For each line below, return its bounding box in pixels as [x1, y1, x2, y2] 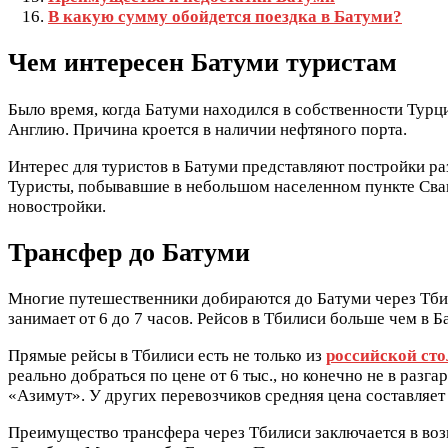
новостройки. [8, 196, 106, 216]
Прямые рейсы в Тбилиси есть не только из [8, 345, 326, 365]
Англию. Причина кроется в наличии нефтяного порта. [8, 119, 407, 139]
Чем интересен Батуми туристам [8, 48, 397, 78]
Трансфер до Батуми [8, 237, 250, 267]
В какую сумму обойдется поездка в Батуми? [48, 7, 402, 27]
